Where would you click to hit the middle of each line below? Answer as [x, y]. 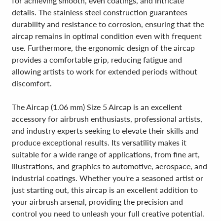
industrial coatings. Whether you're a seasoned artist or [108, 178]
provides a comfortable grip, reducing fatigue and [97, 59]
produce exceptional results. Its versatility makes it [99, 142]
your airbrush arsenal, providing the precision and [97, 202]
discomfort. [32, 83]
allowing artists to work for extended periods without [105, 71]
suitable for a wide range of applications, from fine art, [106, 154]
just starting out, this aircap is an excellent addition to [105, 190]
